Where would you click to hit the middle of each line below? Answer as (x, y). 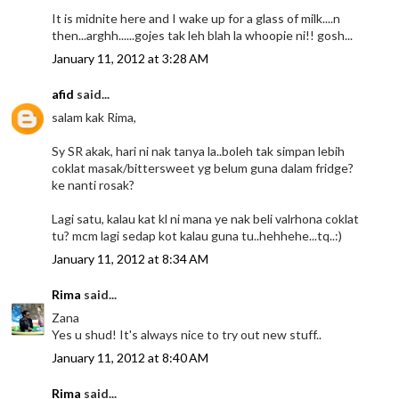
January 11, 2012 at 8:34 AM (130, 259)
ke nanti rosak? (94, 185)
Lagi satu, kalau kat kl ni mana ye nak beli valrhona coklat (206, 219)
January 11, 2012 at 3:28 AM (130, 59)
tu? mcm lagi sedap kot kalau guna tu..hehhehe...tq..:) (197, 236)
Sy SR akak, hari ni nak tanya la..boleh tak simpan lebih (199, 151)
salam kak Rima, (94, 118)
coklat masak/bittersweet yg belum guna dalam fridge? (203, 168)
